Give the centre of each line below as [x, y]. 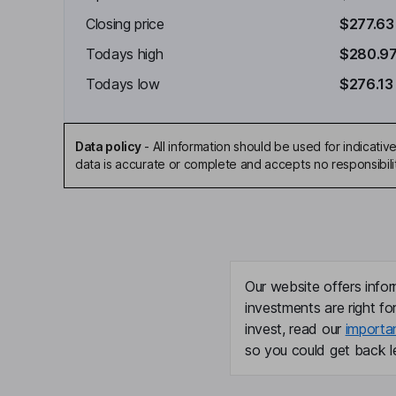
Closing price [125, 24]
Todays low [123, 84]
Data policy [108, 146]
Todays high [125, 54]
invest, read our [295, 329]
